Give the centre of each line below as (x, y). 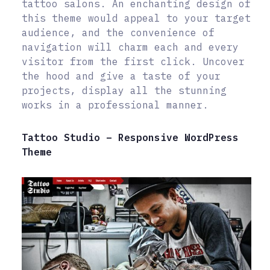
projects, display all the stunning (124, 91)
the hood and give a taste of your (121, 76)
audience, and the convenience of (118, 33)
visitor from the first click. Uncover (133, 62)
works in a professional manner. (115, 105)
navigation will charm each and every (130, 47)
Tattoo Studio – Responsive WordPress (130, 138)
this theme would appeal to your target (136, 18)
